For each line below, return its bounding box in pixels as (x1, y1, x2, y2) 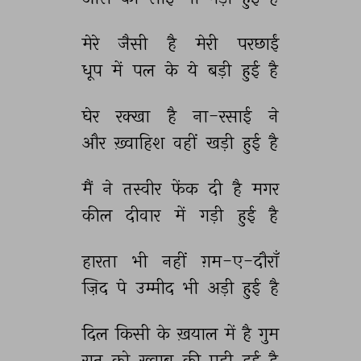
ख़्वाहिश (114, 131, 168, 154)
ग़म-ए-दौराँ (201, 250, 283, 272)
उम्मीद (135, 276, 178, 299)
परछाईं (237, 32, 283, 55)
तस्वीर (122, 177, 165, 200)
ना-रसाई (193, 105, 255, 127)
